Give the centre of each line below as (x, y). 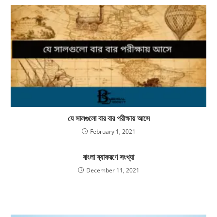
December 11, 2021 (113, 170)
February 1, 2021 (113, 131)
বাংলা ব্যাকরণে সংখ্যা (108, 157)
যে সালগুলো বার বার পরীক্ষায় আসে (108, 118)
